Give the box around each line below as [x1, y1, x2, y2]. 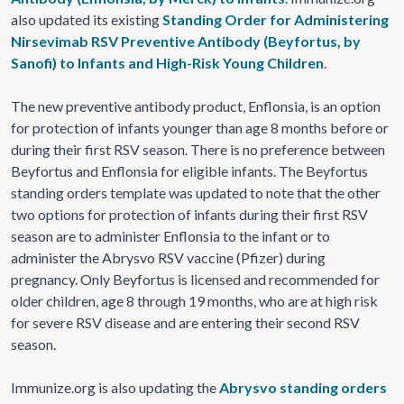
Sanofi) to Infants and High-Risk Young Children [11, 54, 324, 71]
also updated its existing [11, 11, 162, 28]
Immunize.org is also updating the [11, 379, 219, 396]
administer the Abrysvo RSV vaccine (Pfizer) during [11, 249, 326, 266]
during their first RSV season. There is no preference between [11, 141, 385, 158]
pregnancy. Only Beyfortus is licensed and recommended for [11, 271, 380, 288]
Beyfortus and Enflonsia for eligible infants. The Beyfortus [11, 162, 368, 179]
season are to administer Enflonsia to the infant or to [11, 227, 330, 244]
